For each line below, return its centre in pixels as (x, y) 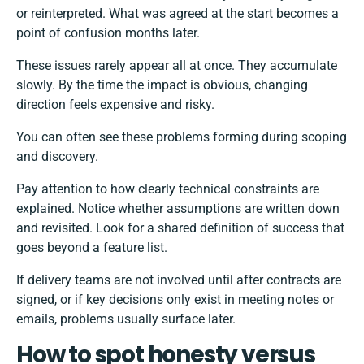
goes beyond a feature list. (92, 248)
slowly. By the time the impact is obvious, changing (162, 85)
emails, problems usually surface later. (126, 319)
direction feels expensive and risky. (115, 105)
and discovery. (57, 157)
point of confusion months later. (108, 33)
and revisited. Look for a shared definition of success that (180, 228)
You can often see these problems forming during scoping (182, 137)
